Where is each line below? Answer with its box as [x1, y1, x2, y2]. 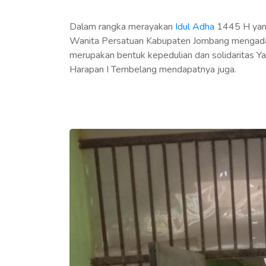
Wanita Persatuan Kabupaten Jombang [69, 34, 229, 47]
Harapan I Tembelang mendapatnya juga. [69, 63, 236, 76]
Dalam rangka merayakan [69, 20, 175, 33]
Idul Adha [175, 20, 214, 33]
